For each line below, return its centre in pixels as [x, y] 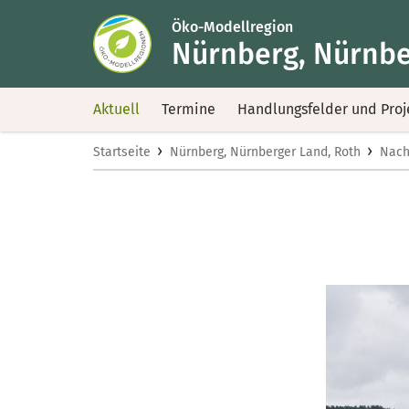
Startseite [122, 152]
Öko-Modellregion [232, 26]
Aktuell [116, 109]
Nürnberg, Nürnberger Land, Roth [265, 152]
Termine [189, 109]
